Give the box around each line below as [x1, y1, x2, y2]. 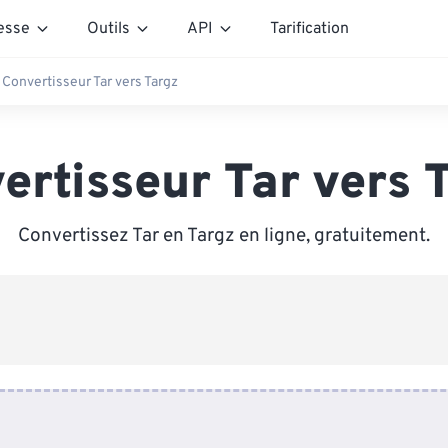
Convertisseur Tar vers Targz [2, 73, 178, 91]
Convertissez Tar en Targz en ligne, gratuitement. [18, 224, 430, 248]
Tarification [270, 18, 349, 39]
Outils [87, 18, 130, 39]
